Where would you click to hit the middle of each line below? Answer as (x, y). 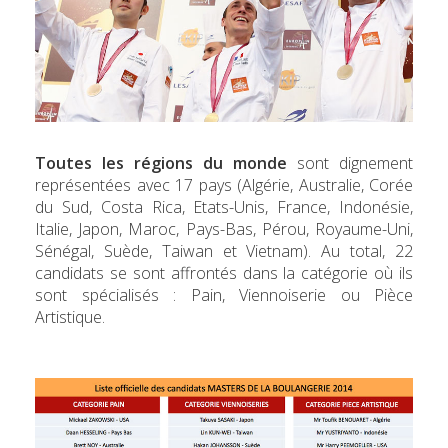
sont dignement (350, 163)
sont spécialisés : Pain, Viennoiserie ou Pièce (224, 295)
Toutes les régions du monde (161, 163)
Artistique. (70, 317)
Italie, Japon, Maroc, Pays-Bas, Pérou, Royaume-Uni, (224, 229)
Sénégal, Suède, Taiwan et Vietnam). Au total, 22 (224, 251)
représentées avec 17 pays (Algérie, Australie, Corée (224, 185)
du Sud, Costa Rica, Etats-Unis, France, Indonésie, (224, 207)
